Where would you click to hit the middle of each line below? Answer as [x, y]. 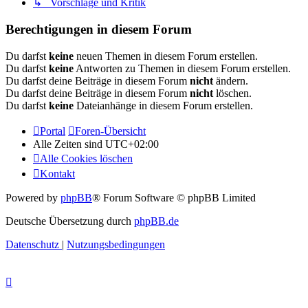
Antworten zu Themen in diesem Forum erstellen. [182, 68]
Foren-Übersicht [110, 131]
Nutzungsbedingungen [116, 244]
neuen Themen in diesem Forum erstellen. [166, 56]
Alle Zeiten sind [69, 144]
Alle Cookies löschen [86, 158]
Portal [53, 131]
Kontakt [57, 173]
